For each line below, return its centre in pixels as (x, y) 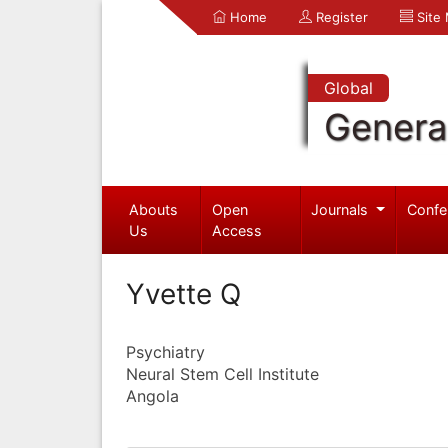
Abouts (153, 209)
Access (237, 230)
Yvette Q (183, 293)
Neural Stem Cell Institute (222, 373)
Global (348, 88)
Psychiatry (165, 351)
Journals (342, 209)
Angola (152, 395)
